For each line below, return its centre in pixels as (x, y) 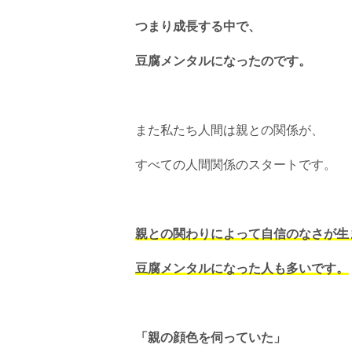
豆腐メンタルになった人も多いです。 (242, 269)
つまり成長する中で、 (198, 27)
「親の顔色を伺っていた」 (211, 338)
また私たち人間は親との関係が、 (229, 130)
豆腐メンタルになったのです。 (223, 61)
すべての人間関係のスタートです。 (236, 165)
